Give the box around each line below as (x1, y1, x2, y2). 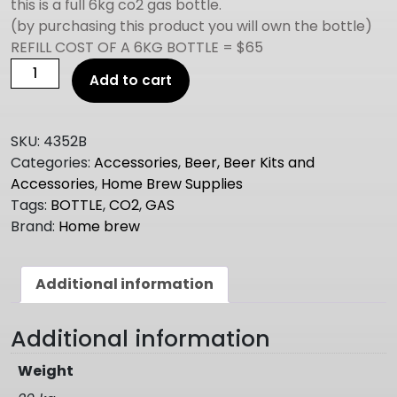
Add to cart (90, 71, 173, 90)
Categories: (11, 152, 94, 173)
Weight (18, 360, 74, 381)
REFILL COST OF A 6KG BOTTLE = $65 (11, 37, 263, 58)
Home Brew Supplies (101, 174, 243, 194)
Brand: (11, 216, 58, 237)
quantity (10, 164, 67, 184)
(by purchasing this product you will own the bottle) (11, 16, 372, 36)
